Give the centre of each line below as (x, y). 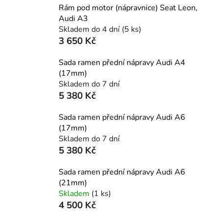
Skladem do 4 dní (90, 29)
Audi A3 (73, 18)
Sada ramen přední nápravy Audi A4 (122, 62)
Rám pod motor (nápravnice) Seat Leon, (128, 8)
